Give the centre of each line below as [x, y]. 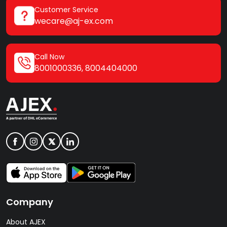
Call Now [49, 56]
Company [30, 202]
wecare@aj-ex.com [74, 21]
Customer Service [66, 9]
